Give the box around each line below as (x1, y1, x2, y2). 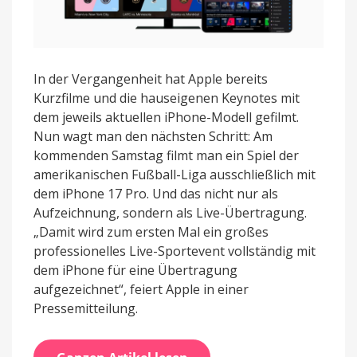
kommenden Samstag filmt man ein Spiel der (33, 147, 299, 165)
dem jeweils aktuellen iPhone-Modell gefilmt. (33, 108, 299, 127)
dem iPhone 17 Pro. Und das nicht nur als (33, 185, 278, 203)
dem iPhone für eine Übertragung (33, 261, 237, 280)
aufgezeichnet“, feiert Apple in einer (33, 280, 249, 299)
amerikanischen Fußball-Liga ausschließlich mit (33, 166, 316, 184)
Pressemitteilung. (33, 300, 138, 318)
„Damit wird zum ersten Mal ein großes (33, 223, 269, 241)
